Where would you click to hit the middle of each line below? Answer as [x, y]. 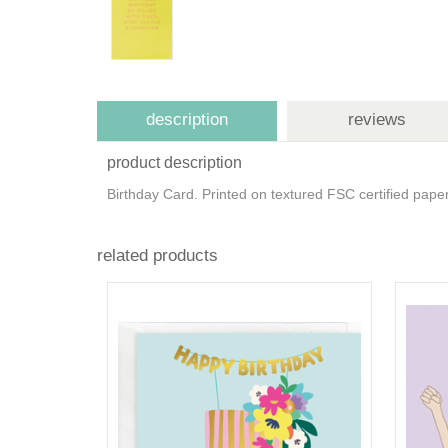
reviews [377, 119]
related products [157, 255]
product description [174, 162]
